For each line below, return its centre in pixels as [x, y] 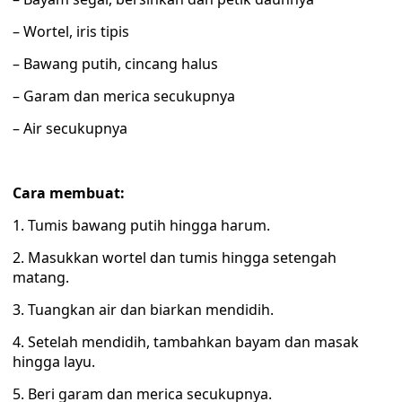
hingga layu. [54, 362]
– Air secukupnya [70, 128]
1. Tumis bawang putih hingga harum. [141, 225]
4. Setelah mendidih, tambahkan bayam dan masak [186, 342]
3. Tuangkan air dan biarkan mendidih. [143, 310]
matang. [41, 277]
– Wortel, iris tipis [71, 31]
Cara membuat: [69, 193]
